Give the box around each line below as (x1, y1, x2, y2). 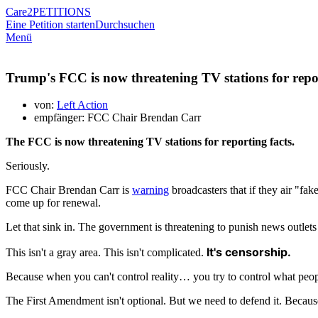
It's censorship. (207, 245, 291, 260)
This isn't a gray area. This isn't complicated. (6, 246, 207, 259)
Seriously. (6, 160, 50, 172)
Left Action (57, 99, 108, 111)
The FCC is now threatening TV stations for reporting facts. (6, 136, 295, 148)
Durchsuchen (95, 18, 155, 31)
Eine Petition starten (6, 18, 95, 31)
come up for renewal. (6, 197, 101, 209)
